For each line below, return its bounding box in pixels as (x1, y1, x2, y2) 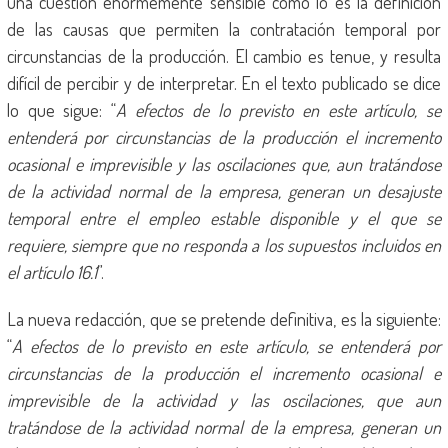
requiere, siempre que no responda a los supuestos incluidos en (6, 234, 442, 256)
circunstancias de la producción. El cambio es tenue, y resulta (6, 45, 442, 67)
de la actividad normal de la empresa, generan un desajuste (6, 180, 442, 202)
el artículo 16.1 (6, 261, 97, 283)
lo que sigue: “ (6, 99, 117, 121)
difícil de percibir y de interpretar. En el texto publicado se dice (6, 72, 442, 94)
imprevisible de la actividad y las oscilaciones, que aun (6, 389, 442, 411)
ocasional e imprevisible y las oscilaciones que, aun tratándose (6, 153, 442, 175)
